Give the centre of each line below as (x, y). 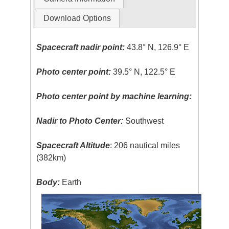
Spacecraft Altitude (73, 146)
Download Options (77, 18)
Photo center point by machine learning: (114, 97)
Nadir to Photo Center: (80, 121)
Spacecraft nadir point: (81, 48)
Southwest (144, 121)
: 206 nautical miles (145, 146)
